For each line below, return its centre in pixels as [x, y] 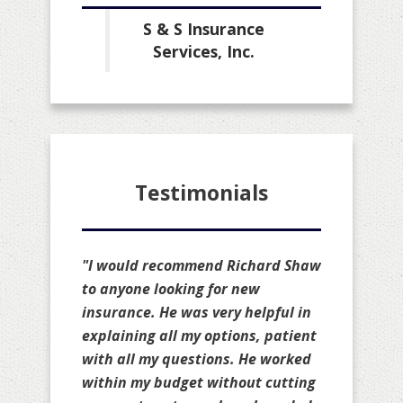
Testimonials [201, 193]
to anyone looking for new [171, 289]
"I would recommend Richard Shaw [201, 266]
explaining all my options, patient [199, 336]
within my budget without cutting [199, 383]
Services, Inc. [204, 52]
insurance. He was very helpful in [197, 313]
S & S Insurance [204, 29]
